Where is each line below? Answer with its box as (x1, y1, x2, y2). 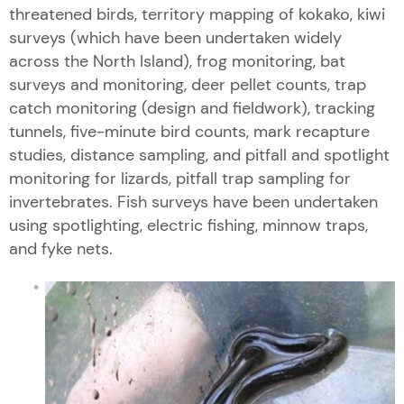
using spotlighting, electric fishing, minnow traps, (9, 215, 368, 235)
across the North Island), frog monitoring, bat (9, 50, 345, 71)
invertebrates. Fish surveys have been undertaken (9, 191, 378, 212)
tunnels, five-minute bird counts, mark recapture (9, 121, 370, 142)
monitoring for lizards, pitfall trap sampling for (9, 168, 351, 188)
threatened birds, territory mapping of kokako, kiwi (9, 4, 385, 24)
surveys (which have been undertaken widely (9, 27, 342, 48)
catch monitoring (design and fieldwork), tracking (9, 97, 375, 118)
